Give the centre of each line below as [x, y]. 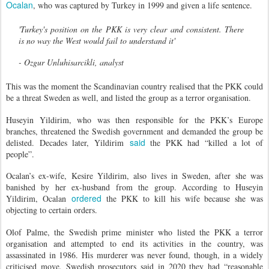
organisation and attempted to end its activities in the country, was [134, 243]
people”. [22, 154]
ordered [86, 198]
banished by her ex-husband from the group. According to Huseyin [134, 187]
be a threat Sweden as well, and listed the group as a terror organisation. [128, 98]
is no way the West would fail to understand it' [97, 40]
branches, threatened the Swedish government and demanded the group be [134, 131]
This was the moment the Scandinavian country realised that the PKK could [134, 86]
